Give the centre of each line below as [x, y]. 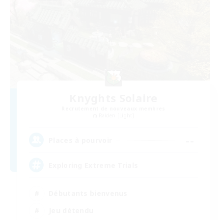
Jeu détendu [71, 210]
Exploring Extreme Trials [94, 165]
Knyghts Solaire [113, 98]
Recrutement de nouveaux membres [113, 109]
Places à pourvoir [81, 140]
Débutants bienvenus [88, 193]
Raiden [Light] [116, 116]
